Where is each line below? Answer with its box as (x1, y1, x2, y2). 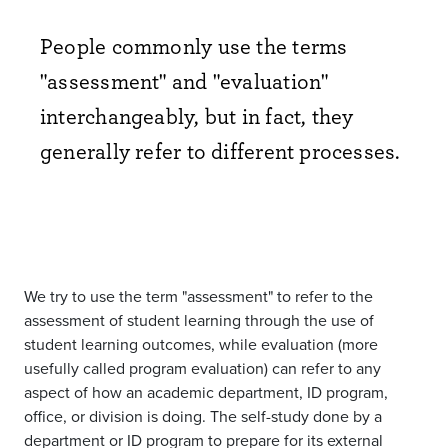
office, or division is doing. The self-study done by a (24, 405, 382, 427)
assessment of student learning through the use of (24, 309, 374, 331)
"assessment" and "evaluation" (40, 64, 329, 97)
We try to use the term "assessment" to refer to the (24, 285, 373, 307)
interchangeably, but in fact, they (40, 99, 354, 132)
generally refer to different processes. (40, 134, 401, 167)
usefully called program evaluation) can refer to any (24, 357, 381, 379)
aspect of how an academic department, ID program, (24, 381, 388, 403)
